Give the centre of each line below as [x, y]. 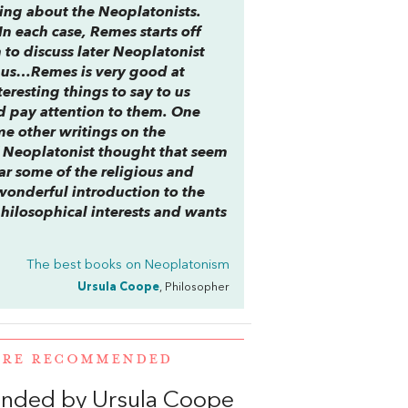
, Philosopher [194, 287]
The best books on [86, 265]
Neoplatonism [187, 265]
